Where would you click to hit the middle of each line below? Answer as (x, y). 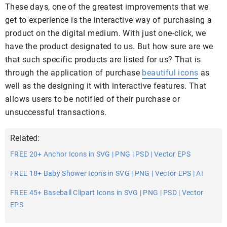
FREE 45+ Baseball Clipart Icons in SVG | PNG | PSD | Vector (107, 193)
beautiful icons (170, 73)
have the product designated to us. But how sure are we (109, 46)
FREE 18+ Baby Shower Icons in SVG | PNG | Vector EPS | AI (107, 173)
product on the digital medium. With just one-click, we (106, 33)
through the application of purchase (74, 73)
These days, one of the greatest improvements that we (107, 7)
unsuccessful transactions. (56, 112)
